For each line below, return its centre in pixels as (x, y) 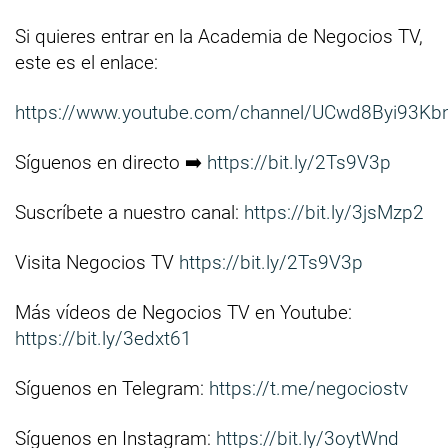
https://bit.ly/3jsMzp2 (334, 213)
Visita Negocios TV (97, 263)
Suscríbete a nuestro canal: (129, 213)
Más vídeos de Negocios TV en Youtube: (183, 313)
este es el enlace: (86, 63)
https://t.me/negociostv (308, 389)
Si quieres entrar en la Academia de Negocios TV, (219, 37)
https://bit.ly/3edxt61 (103, 339)
